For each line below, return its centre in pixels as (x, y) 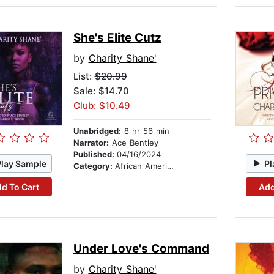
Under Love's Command (141, 249)
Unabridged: (97, 131)
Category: (94, 166)
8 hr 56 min (145, 131)
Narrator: (91, 143)
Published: (95, 154)
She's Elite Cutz (117, 38)
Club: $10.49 (102, 106)
